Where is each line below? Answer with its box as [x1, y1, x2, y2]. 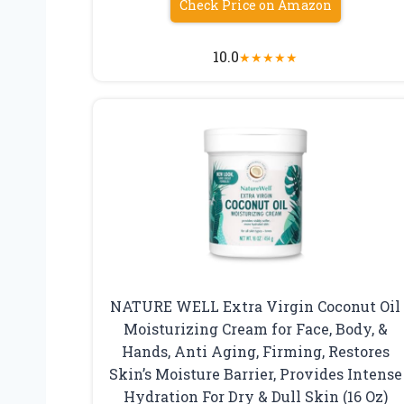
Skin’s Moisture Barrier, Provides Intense [108, 363, 402, 383]
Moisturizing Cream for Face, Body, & [123, 318, 388, 338]
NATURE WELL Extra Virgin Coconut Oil [110, 296, 401, 316]
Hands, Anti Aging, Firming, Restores [121, 341, 390, 361]
